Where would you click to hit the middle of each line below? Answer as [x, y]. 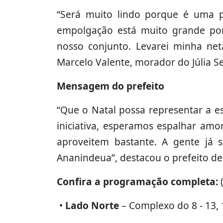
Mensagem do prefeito [111, 86]
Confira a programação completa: [139, 181]
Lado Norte [92, 205]
